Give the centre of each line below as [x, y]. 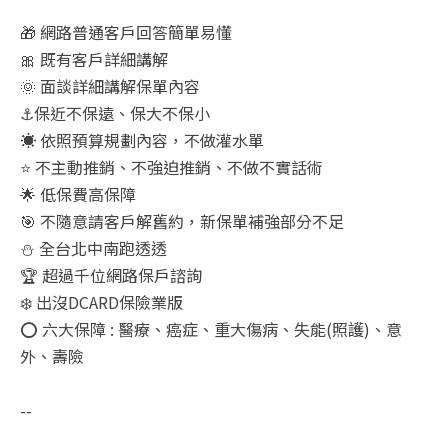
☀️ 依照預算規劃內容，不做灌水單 [142, 139]
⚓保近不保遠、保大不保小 [115, 112]
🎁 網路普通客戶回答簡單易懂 [126, 31]
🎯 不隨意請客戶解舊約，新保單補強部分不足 [182, 220]
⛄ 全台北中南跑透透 [93, 247]
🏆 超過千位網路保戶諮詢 [111, 274]
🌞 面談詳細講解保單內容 [110, 85]
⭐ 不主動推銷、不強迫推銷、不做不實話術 [171, 166]
